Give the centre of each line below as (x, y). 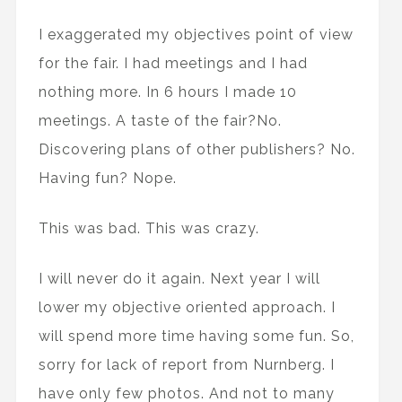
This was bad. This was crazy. (149, 228)
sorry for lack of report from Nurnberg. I (186, 365)
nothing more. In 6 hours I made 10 (167, 92)
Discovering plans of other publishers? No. (197, 149)
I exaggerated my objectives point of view (196, 35)
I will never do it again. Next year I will (179, 279)
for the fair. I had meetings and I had (173, 63)
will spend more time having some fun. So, (196, 336)
